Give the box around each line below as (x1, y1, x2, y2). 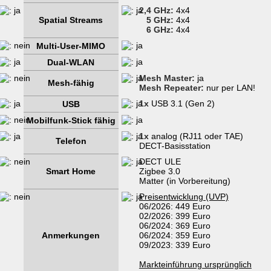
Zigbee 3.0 (139, 166, 180, 177)
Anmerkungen (42, 230, 100, 241)
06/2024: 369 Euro (139, 221, 211, 231)
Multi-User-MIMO (36, 41, 106, 51)
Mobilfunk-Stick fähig (26, 116, 116, 126)
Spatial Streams (39, 15, 103, 25)
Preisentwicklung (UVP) (139, 192, 229, 202)
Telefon (55, 136, 87, 146)
